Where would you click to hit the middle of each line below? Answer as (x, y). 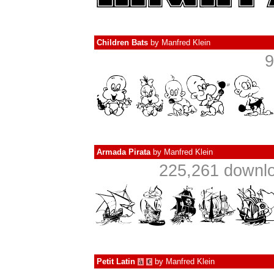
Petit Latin (116, 261)
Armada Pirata (124, 152)
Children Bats (122, 43)
